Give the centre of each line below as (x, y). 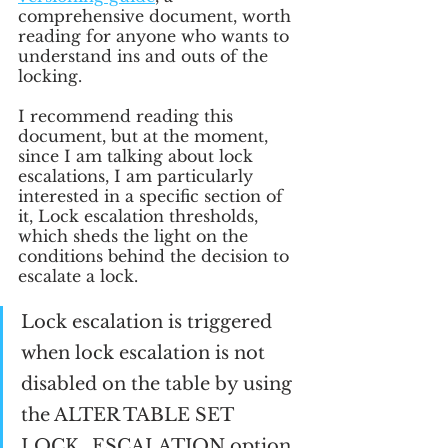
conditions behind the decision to (156, 256)
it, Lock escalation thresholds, (140, 216)
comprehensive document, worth (157, 16)
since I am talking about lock (138, 156)
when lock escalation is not (145, 353)
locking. (50, 76)
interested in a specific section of (153, 196)
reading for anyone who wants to (156, 36)
